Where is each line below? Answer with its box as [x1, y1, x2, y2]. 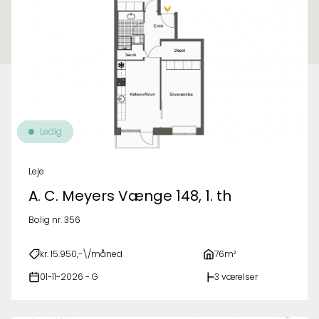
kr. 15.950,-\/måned [40, 249, 122, 259]
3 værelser [214, 271, 258, 282]
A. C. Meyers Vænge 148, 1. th [28, 187, 231, 204]
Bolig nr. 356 [28, 214, 80, 225]
